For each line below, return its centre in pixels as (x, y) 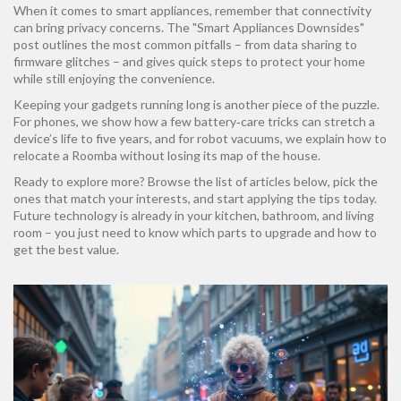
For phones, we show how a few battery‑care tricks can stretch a (194, 121)
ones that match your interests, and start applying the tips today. (195, 198)
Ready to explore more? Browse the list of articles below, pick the (196, 181)
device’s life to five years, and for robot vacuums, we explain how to (200, 138)
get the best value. (66, 249)
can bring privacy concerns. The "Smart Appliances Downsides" (189, 27)
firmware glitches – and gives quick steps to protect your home (189, 61)
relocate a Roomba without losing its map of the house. (167, 155)
